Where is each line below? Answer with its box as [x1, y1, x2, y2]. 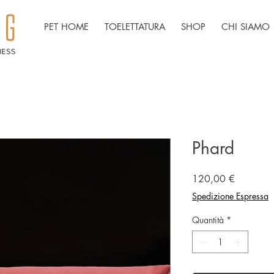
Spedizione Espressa [192, 190, 268, 202]
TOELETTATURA [105, 21, 165, 32]
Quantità [192, 214, 224, 226]
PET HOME [44, 21, 89, 32]
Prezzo [234, 172, 262, 185]
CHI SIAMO [221, 21, 270, 32]
